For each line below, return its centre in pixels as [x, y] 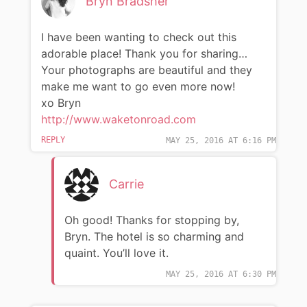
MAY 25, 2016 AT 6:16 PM [221, 141]
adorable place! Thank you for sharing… [144, 54]
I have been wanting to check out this [138, 37]
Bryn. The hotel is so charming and [154, 237]
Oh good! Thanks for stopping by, [151, 220]
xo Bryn [61, 103]
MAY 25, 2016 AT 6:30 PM [221, 274]
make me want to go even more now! [138, 87]
